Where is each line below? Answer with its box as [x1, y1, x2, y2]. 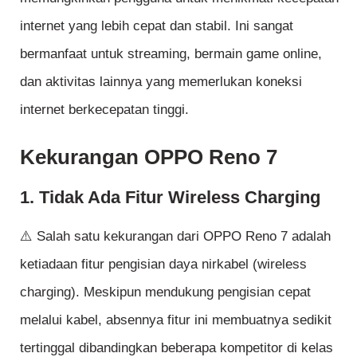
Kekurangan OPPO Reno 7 [20, 146, 277, 169]
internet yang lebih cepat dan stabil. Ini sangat [20, 18, 293, 33]
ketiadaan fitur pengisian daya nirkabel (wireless [20, 256, 307, 272]
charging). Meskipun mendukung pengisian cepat [20, 284, 311, 300]
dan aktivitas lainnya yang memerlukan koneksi [20, 73, 302, 89]
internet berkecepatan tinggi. [20, 101, 189, 117]
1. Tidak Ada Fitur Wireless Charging [20, 187, 320, 208]
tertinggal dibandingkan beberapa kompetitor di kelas [20, 339, 333, 355]
